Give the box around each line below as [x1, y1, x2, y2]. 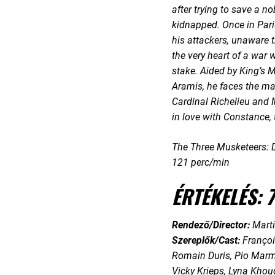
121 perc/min [171, 157, 230, 168]
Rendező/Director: [171, 219, 252, 231]
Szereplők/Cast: [171, 234, 242, 246]
